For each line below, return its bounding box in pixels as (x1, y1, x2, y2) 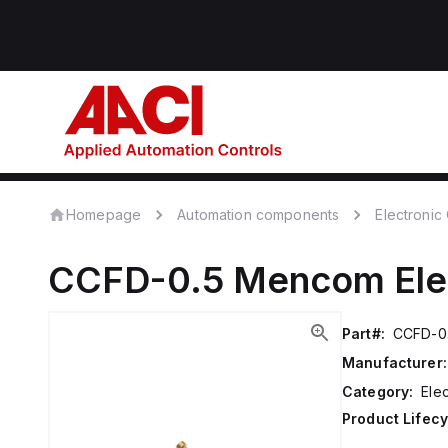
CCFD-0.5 (48, 258, 224, 302)
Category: (341, 383, 414, 400)
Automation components (177, 206, 340, 223)
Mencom (233, 258, 385, 302)
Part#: (341, 325, 385, 342)
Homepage (66, 205, 142, 223)
